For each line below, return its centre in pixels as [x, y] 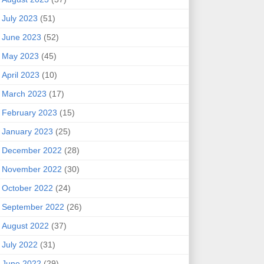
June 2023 [21, 37]
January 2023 [27, 131]
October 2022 [27, 188]
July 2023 [19, 18]
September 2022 [33, 207]
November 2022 [32, 169]
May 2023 [20, 56]
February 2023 [29, 112]
